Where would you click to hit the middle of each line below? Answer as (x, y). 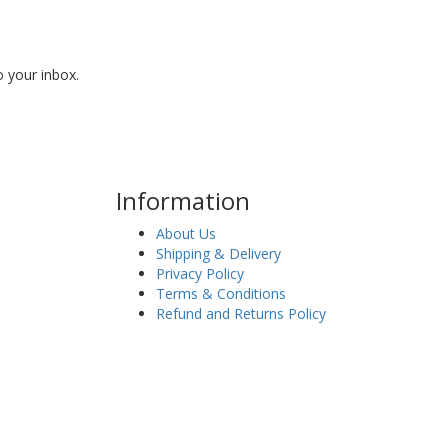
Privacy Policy (199, 273)
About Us (185, 233)
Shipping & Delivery (218, 253)
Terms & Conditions (220, 293)
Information (182, 200)
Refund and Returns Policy (240, 313)
